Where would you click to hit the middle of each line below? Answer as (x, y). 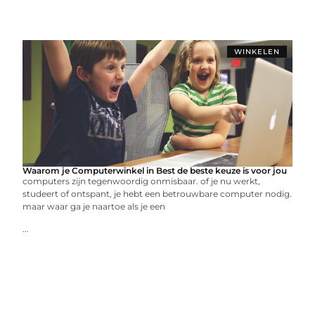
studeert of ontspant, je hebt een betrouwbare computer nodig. (157, 194)
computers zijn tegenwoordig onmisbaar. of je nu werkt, (142, 181)
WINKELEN (257, 52)
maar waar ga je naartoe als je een (94, 206)
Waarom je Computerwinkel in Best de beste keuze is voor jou (155, 171)
